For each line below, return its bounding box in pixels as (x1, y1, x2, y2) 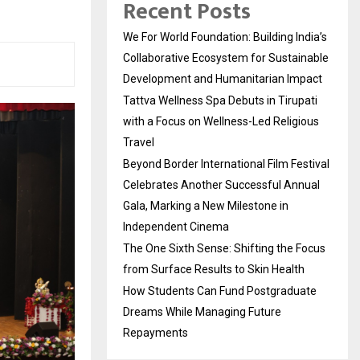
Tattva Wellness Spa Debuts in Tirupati (123, 94, 317, 107)
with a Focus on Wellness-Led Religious (123, 115, 319, 128)
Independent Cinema (123, 220, 229, 233)
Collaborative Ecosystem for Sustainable (123, 51, 329, 64)
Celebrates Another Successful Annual (123, 178, 320, 191)
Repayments (123, 326, 188, 339)
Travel (123, 136, 154, 149)
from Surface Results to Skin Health (123, 263, 305, 276)
